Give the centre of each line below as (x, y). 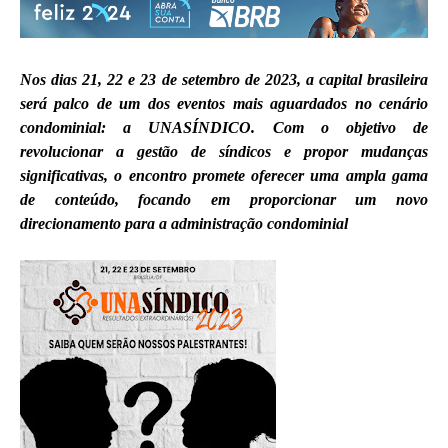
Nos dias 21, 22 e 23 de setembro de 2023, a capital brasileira (224, 79)
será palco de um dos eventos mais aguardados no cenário (224, 103)
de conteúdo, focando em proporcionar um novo (224, 199)
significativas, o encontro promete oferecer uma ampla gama (224, 175)
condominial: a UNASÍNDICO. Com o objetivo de (224, 127)
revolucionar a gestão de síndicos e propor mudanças (224, 151)
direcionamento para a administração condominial (184, 223)
